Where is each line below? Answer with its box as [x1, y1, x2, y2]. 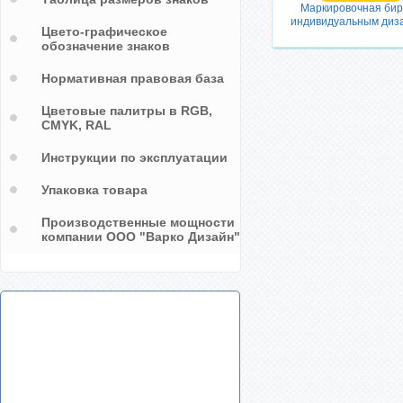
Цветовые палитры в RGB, [41, 103, 212, 118]
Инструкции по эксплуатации [41, 150, 228, 165]
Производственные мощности [41, 215, 235, 229]
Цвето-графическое [41, 24, 167, 39]
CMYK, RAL [41, 118, 112, 132]
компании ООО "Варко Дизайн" [41, 229, 240, 244]
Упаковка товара [41, 183, 148, 197]
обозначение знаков [41, 39, 170, 53]
